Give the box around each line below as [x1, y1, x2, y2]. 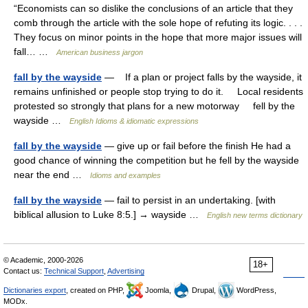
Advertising [107, 267, 144, 275]
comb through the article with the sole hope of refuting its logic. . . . [14, 17, 302, 28]
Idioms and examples [90, 171, 161, 179]
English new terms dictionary [207, 211, 302, 219]
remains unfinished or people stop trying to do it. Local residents [14, 86, 303, 97]
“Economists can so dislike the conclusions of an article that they [14, 3, 293, 14]
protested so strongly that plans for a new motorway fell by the [14, 100, 295, 111]
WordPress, [234, 286, 276, 294]
